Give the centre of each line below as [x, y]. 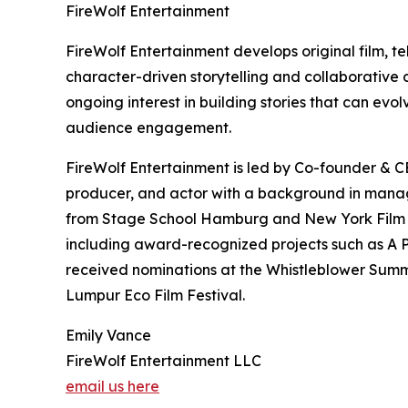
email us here [112, 386]
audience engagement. [148, 127]
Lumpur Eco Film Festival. [155, 295]
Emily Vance [108, 335]
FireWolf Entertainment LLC [163, 360]
